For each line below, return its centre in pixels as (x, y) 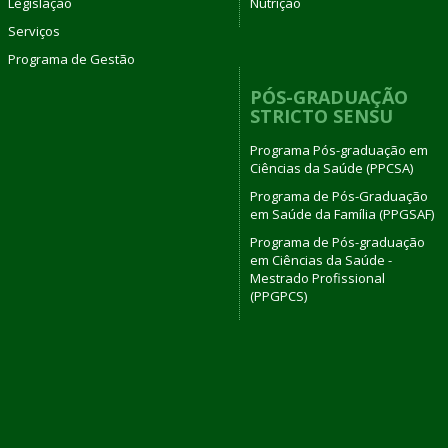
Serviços (33, 30)
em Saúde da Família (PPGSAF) (342, 214)
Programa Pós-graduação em (339, 150)
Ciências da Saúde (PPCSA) (331, 168)
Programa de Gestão (71, 58)
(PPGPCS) (278, 296)
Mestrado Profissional (317, 278)
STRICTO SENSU (321, 115)
